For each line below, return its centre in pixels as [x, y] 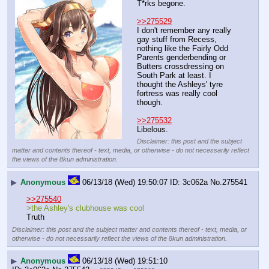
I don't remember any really [184, 31]
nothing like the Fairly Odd [183, 49]
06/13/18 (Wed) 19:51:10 [125, 261]
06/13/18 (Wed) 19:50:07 [125, 183]
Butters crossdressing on [180, 67]
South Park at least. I [174, 76]
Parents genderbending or [181, 58]
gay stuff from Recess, [177, 40]
